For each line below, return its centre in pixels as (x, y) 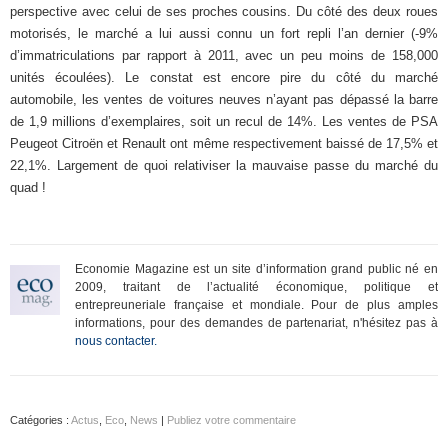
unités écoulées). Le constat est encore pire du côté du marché (224, 77)
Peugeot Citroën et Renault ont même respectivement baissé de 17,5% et (224, 143)
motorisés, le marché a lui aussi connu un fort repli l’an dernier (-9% (224, 33)
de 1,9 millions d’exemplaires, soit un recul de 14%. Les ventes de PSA (224, 121)
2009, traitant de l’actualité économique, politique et (256, 287)
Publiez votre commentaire (231, 420)
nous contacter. (116, 341)
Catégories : (40, 420)
